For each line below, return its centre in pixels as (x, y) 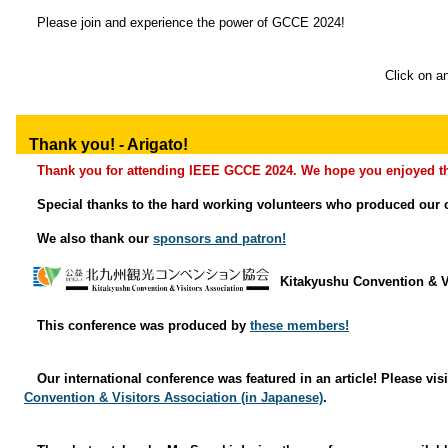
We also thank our (95, 238)
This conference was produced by (143, 325)
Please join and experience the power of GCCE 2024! (191, 22)
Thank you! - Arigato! (108, 144)
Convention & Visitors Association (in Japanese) (173, 397)
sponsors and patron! (219, 238)
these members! (299, 325)
